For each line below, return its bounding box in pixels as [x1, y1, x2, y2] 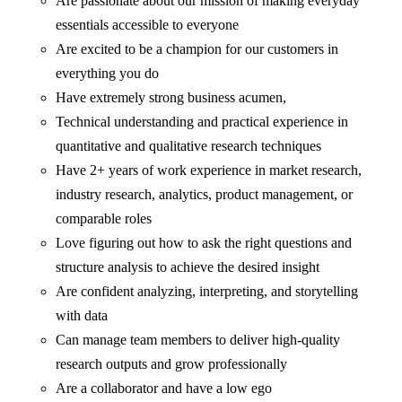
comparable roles [56, 210, 153, 226]
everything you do [56, 65, 160, 81]
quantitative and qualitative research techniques [56, 137, 322, 153]
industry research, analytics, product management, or [56, 186, 354, 202]
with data [56, 307, 109, 323]
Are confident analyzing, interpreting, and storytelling [56, 283, 359, 299]
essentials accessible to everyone [56, 16, 240, 32]
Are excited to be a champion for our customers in [56, 40, 339, 57]
